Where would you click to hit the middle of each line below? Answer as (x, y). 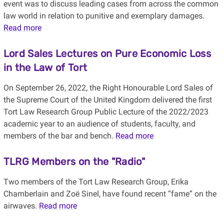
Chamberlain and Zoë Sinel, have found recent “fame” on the (110, 194)
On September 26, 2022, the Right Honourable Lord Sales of (108, 88)
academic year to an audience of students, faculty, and (99, 124)
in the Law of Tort (45, 68)
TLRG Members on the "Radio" (74, 162)
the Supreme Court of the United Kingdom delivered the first (107, 100)
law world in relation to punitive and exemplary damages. (104, 16)
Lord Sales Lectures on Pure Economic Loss (107, 54)
